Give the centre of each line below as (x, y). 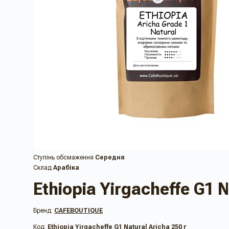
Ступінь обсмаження (63, 157)
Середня (110, 157)
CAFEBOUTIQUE (78, 211)
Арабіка (66, 168)
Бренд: (44, 211)
